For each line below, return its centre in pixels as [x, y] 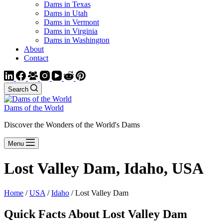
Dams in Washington [77, 40]
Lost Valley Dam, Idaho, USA [104, 168]
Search [18, 89]
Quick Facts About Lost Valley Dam [96, 214]
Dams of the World [34, 108]
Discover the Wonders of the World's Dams [72, 125]
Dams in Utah [66, 13]
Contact [36, 58]
